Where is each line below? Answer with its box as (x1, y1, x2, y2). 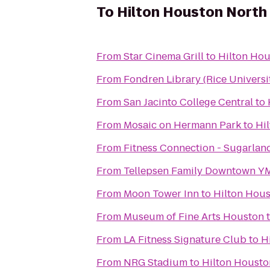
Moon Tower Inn (124, 187, 199, 201)
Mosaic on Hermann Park (124, 118, 241, 132)
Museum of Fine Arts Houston (124, 210, 264, 224)
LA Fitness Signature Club (124, 233, 246, 246)
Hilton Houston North (117, 3, 267, 22)
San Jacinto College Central (124, 95, 253, 109)
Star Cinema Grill (124, 49, 204, 63)
